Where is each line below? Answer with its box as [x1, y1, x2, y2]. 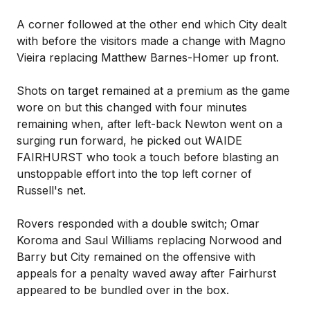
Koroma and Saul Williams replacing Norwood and [17, 233, 282, 247]
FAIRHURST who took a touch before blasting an [17, 150, 279, 164]
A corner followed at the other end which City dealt [17, 17, 286, 31]
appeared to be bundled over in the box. [17, 283, 229, 297]
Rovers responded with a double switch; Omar [17, 217, 259, 230]
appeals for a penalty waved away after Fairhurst [17, 266, 276, 280]
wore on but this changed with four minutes [17, 100, 247, 114]
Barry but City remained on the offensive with [17, 250, 255, 264]
